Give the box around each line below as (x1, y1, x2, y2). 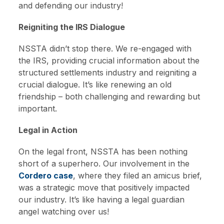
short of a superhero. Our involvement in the (18, 158, 190, 169)
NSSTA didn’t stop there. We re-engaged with (18, 43, 192, 53)
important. (18, 103, 57, 113)
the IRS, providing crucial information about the (18, 55, 200, 65)
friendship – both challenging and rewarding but (18, 91, 200, 101)
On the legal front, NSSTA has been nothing (18, 146, 188, 157)
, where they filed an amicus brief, (73, 170, 202, 181)
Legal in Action (18, 125, 78, 135)
